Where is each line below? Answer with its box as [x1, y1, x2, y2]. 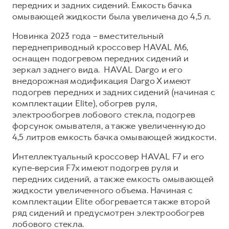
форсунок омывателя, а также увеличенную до [12, 120, 206, 131]
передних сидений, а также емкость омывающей [12, 173, 214, 185]
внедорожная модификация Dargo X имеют [12, 75, 191, 86]
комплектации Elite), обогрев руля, [12, 97, 157, 109]
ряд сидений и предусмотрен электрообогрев [12, 207, 205, 218]
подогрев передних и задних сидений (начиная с [12, 86, 216, 98]
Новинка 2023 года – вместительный [12, 30, 164, 41]
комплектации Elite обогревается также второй [12, 195, 210, 207]
